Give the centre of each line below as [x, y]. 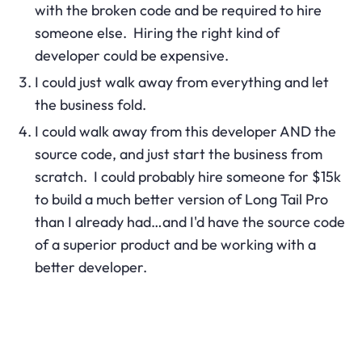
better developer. [90, 267]
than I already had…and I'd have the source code [189, 221]
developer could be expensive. [131, 55]
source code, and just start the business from [178, 154]
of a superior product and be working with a [175, 244]
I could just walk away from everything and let [181, 82]
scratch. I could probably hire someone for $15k [187, 176]
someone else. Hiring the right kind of [157, 32]
